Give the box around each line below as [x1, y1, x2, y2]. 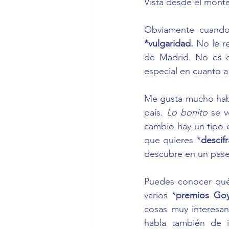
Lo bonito [167, 106, 212, 118]
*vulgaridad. [144, 37, 197, 49]
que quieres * [144, 134, 201, 146]
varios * [144, 189, 176, 201]
